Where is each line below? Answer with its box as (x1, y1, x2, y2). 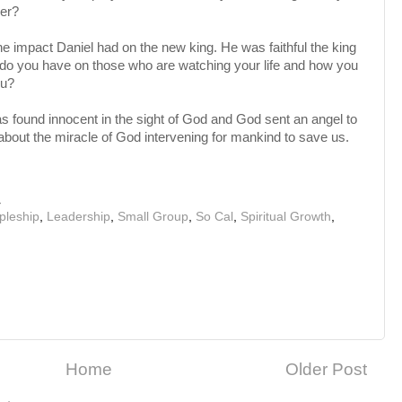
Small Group (118, 209, 188, 223)
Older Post (285, 360, 367, 380)
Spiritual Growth (240, 209, 331, 223)
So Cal (196, 209, 233, 223)
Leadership (47, 209, 110, 223)
